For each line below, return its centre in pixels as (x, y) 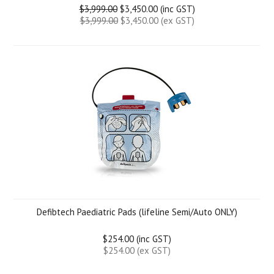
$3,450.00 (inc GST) (156, 9)
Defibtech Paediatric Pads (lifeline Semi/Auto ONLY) (137, 212)
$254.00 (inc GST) (137, 239)
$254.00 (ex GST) (137, 250)
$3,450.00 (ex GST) (156, 20)
